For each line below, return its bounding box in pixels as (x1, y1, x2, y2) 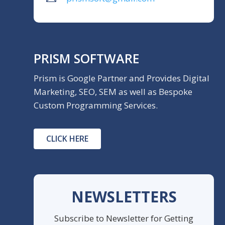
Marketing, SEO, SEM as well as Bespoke (34, 85, 193, 97)
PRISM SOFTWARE (34, 49, 140, 67)
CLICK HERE (46, 133, 89, 144)
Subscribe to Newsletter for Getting (54, 212, 194, 224)
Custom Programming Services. (34, 99, 158, 111)
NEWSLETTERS (71, 186, 177, 207)
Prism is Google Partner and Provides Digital (34, 72, 210, 84)
